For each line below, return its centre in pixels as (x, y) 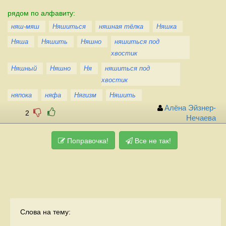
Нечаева (201, 118)
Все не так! (152, 140)
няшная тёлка (121, 26)
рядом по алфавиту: (41, 13)
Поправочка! (87, 140)
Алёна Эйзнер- (190, 108)
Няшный (24, 68)
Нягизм (85, 95)
